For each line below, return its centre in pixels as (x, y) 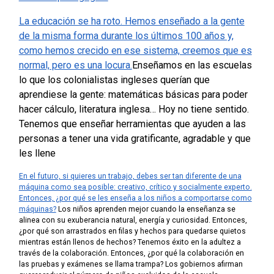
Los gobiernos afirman (204, 265)
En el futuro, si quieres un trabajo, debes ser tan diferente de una (130, 176)
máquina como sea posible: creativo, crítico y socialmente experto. (135, 187)
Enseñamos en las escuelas (192, 65)
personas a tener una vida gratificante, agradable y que (135, 139)
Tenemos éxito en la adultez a (189, 243)
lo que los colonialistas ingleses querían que (114, 80)
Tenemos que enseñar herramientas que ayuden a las (132, 124)
